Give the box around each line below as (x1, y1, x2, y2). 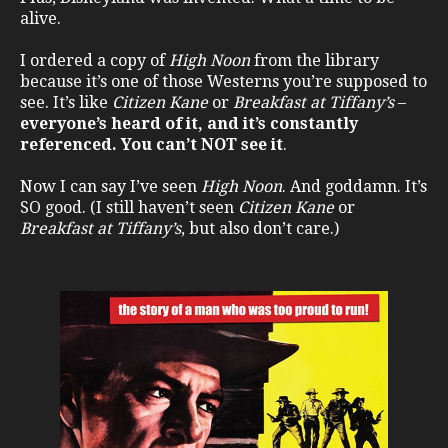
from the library (250, 50, 379, 70)
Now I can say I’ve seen (20, 176, 201, 196)
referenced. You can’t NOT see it (20, 134, 283, 154)
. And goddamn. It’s (282, 176, 427, 196)
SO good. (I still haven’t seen (20, 197, 238, 217)
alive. (20, 8, 65, 28)
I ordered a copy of (20, 50, 169, 70)
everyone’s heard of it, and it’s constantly (20, 113, 358, 133)
